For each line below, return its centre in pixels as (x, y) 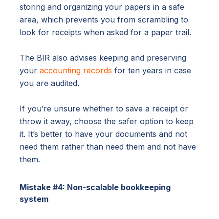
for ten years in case (152, 70)
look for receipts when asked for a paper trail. (105, 32)
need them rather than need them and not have (108, 146)
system (34, 199)
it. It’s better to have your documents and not (103, 134)
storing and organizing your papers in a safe (102, 7)
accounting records (76, 70)
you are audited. (49, 83)
